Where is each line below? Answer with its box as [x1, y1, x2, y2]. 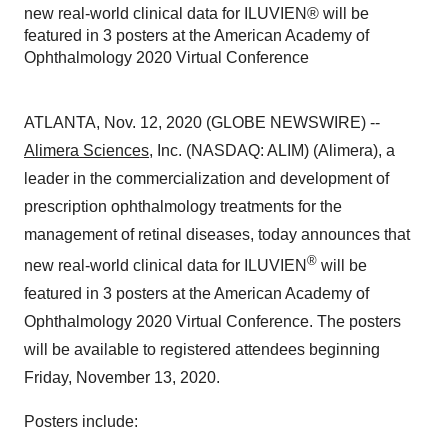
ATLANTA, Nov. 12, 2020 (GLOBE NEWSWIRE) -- [24, 114, 380, 131]
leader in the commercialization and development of [24, 170, 389, 187]
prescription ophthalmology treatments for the [24, 198, 342, 215]
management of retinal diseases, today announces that [24, 226, 410, 243]
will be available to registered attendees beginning [24, 341, 380, 359]
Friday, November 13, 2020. [24, 369, 220, 387]
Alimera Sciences [24, 142, 149, 159]
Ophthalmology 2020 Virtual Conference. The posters [24, 313, 401, 331]
